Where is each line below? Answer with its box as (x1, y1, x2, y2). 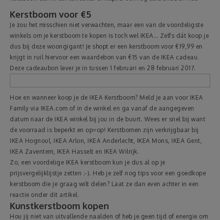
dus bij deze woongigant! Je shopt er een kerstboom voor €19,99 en (10, 43, 203, 50)
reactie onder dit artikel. (10, 191, 79, 198)
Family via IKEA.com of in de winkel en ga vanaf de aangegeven (10, 105, 194, 112)
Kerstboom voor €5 (10, 9, 91, 20)
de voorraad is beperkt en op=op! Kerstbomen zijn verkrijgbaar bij (10, 126, 199, 134)
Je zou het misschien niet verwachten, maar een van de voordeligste (10, 21, 203, 28)
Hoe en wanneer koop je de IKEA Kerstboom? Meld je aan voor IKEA (10, 94, 203, 101)
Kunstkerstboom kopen (10, 200, 109, 211)
